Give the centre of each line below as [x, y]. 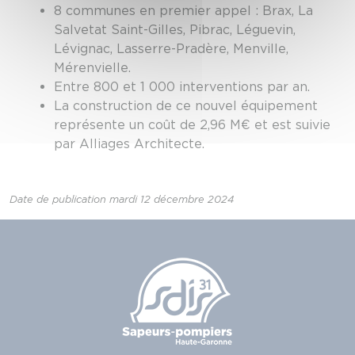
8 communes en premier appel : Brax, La [183, 10]
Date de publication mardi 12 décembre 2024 [122, 199]
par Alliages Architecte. [129, 143]
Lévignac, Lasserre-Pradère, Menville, [171, 48]
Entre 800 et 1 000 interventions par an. [182, 86]
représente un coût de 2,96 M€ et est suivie [192, 124]
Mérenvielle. [92, 67]
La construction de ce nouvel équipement [186, 105]
